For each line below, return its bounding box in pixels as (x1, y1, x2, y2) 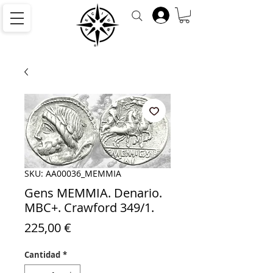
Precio (71, 219, 106, 236)
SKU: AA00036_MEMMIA (24, 168, 121, 180)
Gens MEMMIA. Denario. (24, 185, 162, 202)
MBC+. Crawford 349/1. (24, 199, 154, 216)
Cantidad (24, 249, 60, 261)
